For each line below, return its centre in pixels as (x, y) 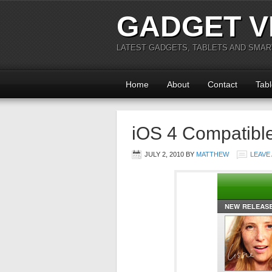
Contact (223, 84)
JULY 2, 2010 (164, 154)
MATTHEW (212, 154)
